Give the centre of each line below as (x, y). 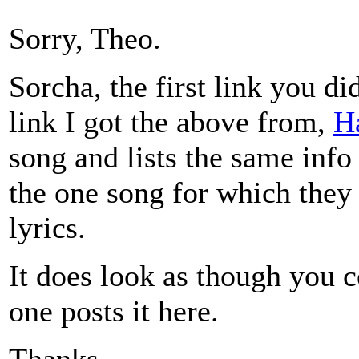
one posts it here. (114, 311)
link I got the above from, (171, 122)
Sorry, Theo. (85, 38)
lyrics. (47, 228)
